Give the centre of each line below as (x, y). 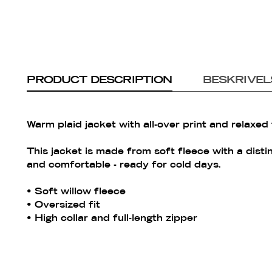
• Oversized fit (64, 206)
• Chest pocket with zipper (94, 232)
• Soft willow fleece (76, 192)
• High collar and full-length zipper (112, 219)
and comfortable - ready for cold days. (124, 165)
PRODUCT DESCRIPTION (100, 81)
